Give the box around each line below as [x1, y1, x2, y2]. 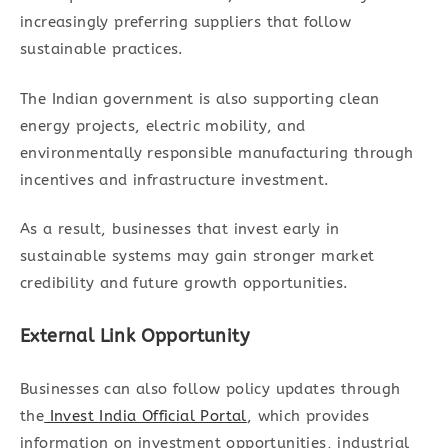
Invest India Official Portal [44, 407, 247, 426]
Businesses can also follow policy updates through [20, 380, 401, 399]
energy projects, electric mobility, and [20, 116, 306, 135]
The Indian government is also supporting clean [20, 89, 380, 108]
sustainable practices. [20, 40, 184, 59]
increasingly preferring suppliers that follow [20, 13, 351, 32]
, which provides [246, 407, 370, 426]
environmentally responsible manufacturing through [20, 143, 414, 162]
